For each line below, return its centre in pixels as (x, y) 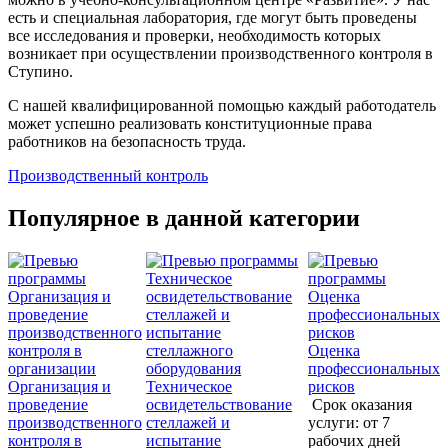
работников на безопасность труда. (127, 142)
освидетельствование (219, 404)
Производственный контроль (108, 176)
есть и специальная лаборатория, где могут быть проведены (212, 18)
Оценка (334, 350)
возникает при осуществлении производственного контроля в (220, 54)
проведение (48, 404)
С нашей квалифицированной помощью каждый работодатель (222, 106)
